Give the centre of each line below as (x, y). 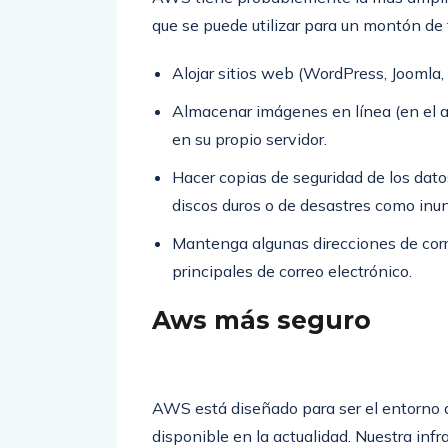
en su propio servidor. (249, 139)
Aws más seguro (261, 320)
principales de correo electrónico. (292, 271)
